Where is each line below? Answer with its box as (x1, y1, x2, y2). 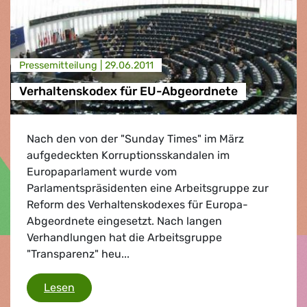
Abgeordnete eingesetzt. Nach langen (27, 214, 222, 228)
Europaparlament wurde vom (27, 164, 177, 178)
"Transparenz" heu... (27, 247, 130, 260)
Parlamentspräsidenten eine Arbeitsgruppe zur (27, 181, 269, 195)
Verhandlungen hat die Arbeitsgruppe (27, 230, 222, 244)
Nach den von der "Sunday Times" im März (27, 132, 244, 145)
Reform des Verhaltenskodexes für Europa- (27, 197, 248, 211)
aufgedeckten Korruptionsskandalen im (27, 148, 230, 162)
